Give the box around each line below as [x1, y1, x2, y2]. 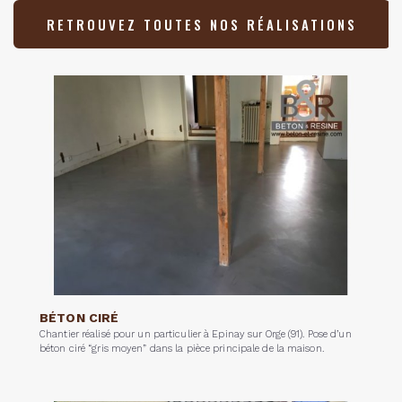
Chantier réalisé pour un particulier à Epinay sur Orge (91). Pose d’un [39, 328, 352, 341]
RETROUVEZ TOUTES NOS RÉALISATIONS [47, 14, 357, 34]
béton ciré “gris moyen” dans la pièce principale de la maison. [39, 343, 324, 355]
